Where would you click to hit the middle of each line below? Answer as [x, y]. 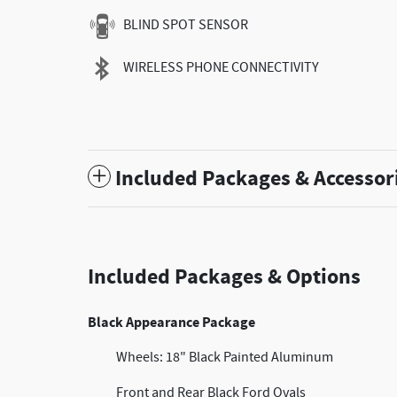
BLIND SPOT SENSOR [186, 25]
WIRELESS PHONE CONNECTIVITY [221, 68]
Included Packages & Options [224, 277]
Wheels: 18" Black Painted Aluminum [225, 358]
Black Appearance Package [171, 323]
